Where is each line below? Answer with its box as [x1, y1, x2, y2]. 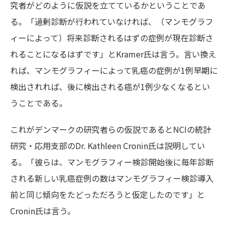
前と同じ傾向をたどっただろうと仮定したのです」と [10, 188, 205, 201]
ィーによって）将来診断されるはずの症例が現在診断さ [10, 32, 213, 44]
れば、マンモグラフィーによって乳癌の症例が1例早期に [10, 64, 218, 77]
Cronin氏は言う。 [10, 205, 75, 217]
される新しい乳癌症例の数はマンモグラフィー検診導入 [10, 172, 214, 185]
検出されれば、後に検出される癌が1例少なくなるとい [10, 80, 210, 93]
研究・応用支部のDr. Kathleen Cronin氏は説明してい [10, 139, 205, 152]
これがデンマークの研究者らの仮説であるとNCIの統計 [10, 123, 211, 136]
